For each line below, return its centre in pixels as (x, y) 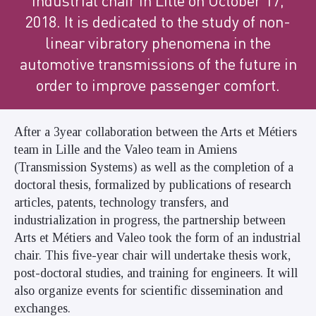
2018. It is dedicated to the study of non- (158, 21)
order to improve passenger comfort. (158, 85)
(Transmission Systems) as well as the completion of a (154, 167)
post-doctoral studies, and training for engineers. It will (156, 273)
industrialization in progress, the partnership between (150, 220)
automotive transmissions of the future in (158, 63)
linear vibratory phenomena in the (158, 42)
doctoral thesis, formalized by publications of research (153, 185)
